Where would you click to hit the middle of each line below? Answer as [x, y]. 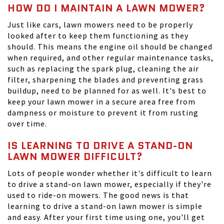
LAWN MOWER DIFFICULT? [75, 156]
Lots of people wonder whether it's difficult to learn [110, 173]
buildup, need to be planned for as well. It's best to [107, 90]
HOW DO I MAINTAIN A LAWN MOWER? [106, 8]
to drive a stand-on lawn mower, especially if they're [109, 184]
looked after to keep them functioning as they [98, 35]
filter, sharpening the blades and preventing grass [105, 79]
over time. [27, 123]
